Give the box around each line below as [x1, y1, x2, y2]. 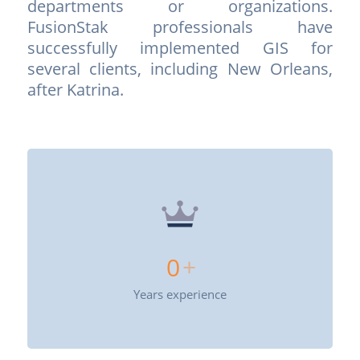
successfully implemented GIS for [27, 36, 333, 59]
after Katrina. [27, 78, 124, 100]
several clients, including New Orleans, [27, 57, 333, 80]
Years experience [133, 285, 227, 302]
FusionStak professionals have [27, 15, 333, 38]
